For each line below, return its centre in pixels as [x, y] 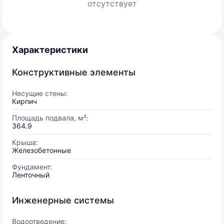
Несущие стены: [40, 93]
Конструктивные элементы [74, 72]
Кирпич [24, 101]
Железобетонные [41, 150]
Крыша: [25, 142]
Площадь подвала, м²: [50, 118]
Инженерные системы [63, 200]
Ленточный [31, 175]
